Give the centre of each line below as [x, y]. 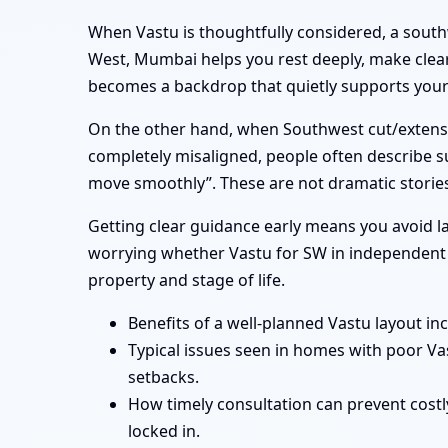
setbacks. [163, 377]
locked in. [164, 431]
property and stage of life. [186, 280]
